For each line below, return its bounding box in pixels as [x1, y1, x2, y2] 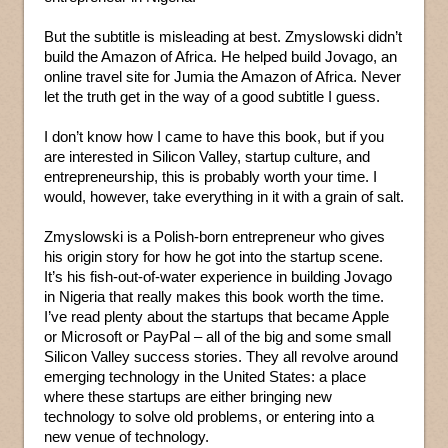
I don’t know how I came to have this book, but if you [44, 128, 384, 146]
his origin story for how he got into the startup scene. [44, 248, 383, 266]
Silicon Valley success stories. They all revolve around [44, 348, 398, 366]
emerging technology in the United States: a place [44, 368, 366, 386]
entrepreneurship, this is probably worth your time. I [44, 168, 377, 186]
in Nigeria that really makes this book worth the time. [44, 288, 384, 306]
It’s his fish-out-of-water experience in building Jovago [44, 268, 392, 286]
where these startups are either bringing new [44, 388, 332, 406]
